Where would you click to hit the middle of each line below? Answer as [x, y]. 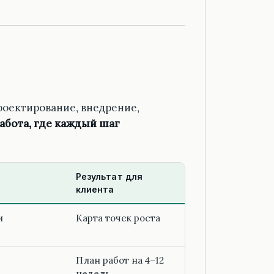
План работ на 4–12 [120, 261]
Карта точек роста [118, 218]
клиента [95, 190]
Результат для [109, 177]
